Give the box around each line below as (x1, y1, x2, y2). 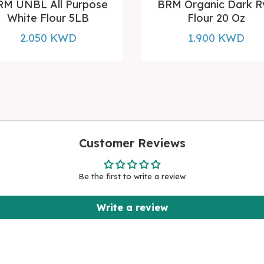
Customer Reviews (78, 135, 186, 150)
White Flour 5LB (7, 11, 89, 25)
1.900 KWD (187, 31, 245, 45)
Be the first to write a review (78, 171, 186, 181)
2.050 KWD (19, 31, 77, 45)
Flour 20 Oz (187, 11, 245, 25)
